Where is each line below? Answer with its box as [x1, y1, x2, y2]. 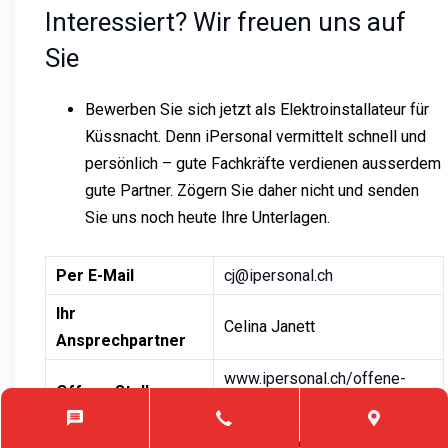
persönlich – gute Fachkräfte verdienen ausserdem [85, 153, 441, 173]
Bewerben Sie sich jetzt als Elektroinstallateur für [85, 99, 429, 119]
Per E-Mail [56, 265, 134, 285]
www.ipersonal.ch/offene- [224, 368, 406, 388]
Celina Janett [224, 316, 315, 336]
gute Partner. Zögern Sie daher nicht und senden [85, 180, 419, 200]
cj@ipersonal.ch [224, 265, 333, 285]
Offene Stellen [56, 381, 168, 401]
